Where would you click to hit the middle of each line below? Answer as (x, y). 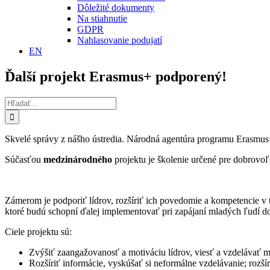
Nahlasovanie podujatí (120, 40)
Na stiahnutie (102, 18)
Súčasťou (24, 159)
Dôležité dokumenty (116, 8)
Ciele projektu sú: (38, 231)
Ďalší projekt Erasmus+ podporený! (116, 76)
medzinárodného (79, 159)
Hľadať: (20, 101)
